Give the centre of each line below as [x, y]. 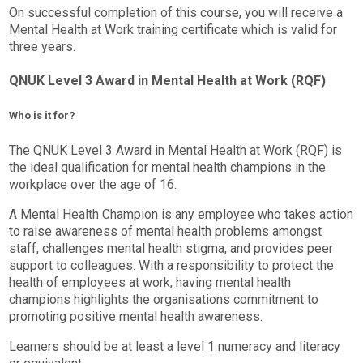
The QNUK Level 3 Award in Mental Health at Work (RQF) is [176, 151]
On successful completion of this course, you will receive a [176, 12]
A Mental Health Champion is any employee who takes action [181, 215]
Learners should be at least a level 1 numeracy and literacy [175, 347]
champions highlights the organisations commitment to [164, 300]
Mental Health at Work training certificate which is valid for [173, 29]
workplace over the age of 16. [93, 185]
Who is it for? [43, 116]
